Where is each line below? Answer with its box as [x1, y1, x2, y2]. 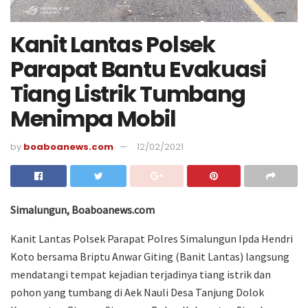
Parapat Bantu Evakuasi [10, 53, 266, 85]
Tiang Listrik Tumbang [10, 78, 246, 109]
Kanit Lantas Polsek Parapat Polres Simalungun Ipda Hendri [10, 232, 293, 246]
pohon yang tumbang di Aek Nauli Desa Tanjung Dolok [10, 285, 264, 300]
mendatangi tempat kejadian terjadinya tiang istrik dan [10, 267, 271, 282]
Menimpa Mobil [10, 102, 176, 134]
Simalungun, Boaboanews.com [10, 203, 155, 217]
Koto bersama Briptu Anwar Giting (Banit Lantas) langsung [10, 250, 289, 264]
